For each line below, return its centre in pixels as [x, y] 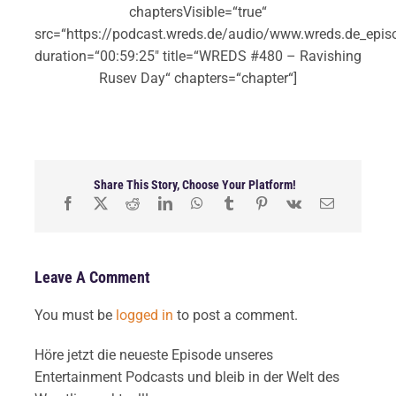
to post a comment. [235, 315]
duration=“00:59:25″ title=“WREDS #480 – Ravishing [198, 56]
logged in [144, 315]
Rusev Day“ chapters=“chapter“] [198, 78]
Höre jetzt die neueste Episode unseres [153, 354]
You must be [75, 315]
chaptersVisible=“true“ [198, 11]
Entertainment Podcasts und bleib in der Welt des [187, 377]
